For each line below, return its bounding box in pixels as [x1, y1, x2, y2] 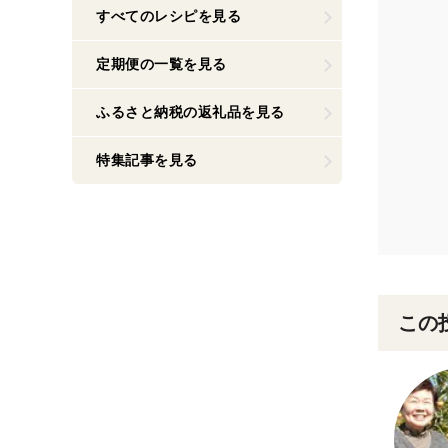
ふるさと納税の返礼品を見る [96, 104, 285, 120]
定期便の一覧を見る [96, 56, 227, 72]
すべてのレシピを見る [96, 8, 242, 24]
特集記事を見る [96, 152, 198, 168]
